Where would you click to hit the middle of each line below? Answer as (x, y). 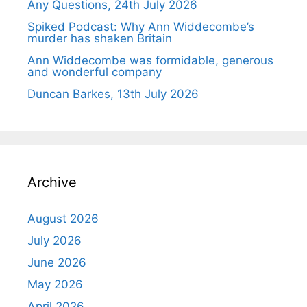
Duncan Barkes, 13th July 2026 (113, 94)
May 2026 (55, 285)
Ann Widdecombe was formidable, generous (150, 61)
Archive (52, 183)
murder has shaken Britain (100, 39)
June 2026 (57, 263)
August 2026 (63, 219)
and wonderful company (95, 72)
